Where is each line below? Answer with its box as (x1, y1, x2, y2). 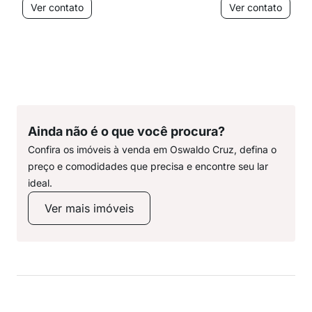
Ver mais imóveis (45, 201, 134, 215)
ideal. (28, 177, 52, 189)
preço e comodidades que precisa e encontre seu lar (28, 160, 268, 172)
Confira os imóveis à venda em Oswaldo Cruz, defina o (28, 143, 276, 155)
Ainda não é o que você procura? (28, 124, 225, 139)
